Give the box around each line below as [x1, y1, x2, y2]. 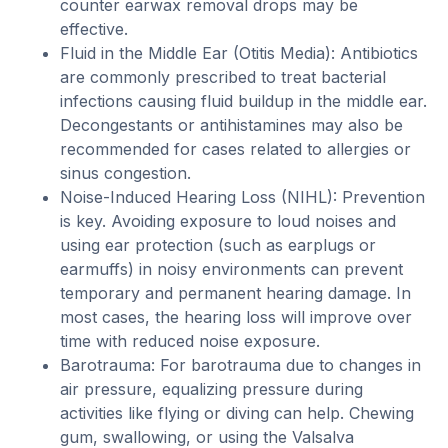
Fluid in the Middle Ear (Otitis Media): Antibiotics [60, 42, 418, 63]
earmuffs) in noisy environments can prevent [60, 258, 403, 279]
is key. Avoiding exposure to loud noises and [60, 210, 396, 231]
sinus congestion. [60, 162, 191, 183]
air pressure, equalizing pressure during [60, 378, 363, 399]
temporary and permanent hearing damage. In [60, 282, 411, 303]
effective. [60, 18, 128, 39]
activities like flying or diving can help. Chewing [60, 402, 414, 423]
